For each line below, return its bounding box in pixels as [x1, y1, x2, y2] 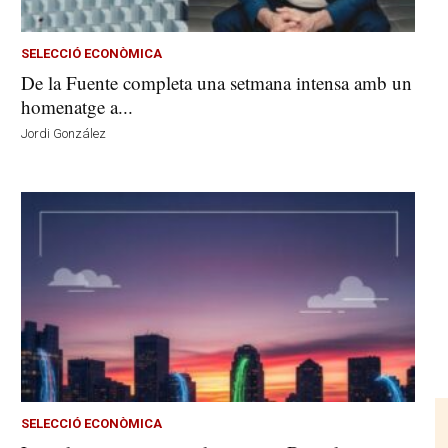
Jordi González [21, 126, 107, 142]
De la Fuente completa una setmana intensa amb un [21, 70, 413, 96]
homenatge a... [21, 94, 134, 120]
